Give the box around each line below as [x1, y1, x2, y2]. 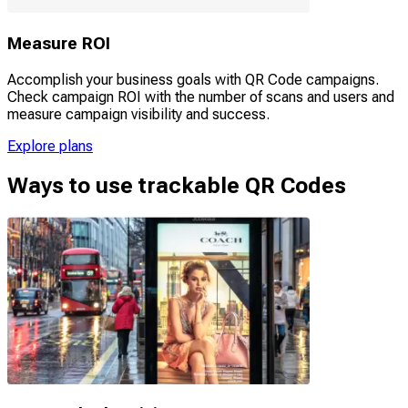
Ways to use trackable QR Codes [7, 172, 346, 199]
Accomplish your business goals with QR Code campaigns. [7, 70, 379, 88]
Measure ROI [7, 34, 110, 55]
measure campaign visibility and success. [7, 105, 270, 123]
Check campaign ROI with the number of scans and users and [7, 87, 394, 106]
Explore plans [7, 137, 93, 155]
